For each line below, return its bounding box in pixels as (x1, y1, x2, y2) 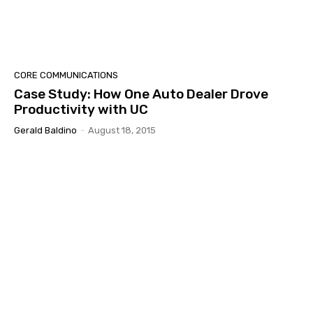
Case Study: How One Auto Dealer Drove (14, 85, 268, 102)
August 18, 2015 (88, 124, 156, 136)
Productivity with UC (14, 101, 148, 117)
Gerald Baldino (14, 124, 77, 136)
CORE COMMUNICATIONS (14, 69, 118, 80)
